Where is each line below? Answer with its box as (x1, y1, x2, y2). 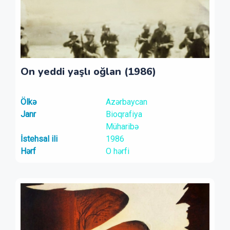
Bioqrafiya (105, 109, 142, 119)
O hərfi (105, 146, 129, 156)
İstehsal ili (21, 134, 57, 144)
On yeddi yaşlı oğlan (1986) (21, 65, 156, 79)
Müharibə (105, 122, 139, 131)
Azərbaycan (105, 97, 147, 107)
